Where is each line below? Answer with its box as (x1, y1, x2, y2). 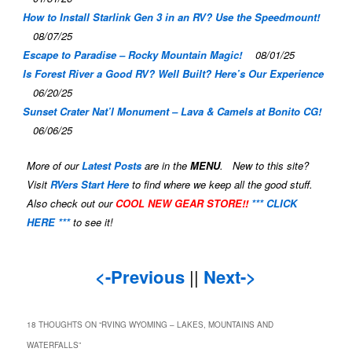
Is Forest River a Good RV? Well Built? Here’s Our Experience (22, 65, 324, 81)
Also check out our (27, 196, 116, 211)
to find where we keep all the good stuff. (129, 177, 313, 192)
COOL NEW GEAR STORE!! (115, 196, 249, 211)
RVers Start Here (50, 177, 130, 192)
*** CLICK (251, 196, 298, 211)
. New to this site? (220, 158, 310, 173)
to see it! (70, 214, 114, 229)
